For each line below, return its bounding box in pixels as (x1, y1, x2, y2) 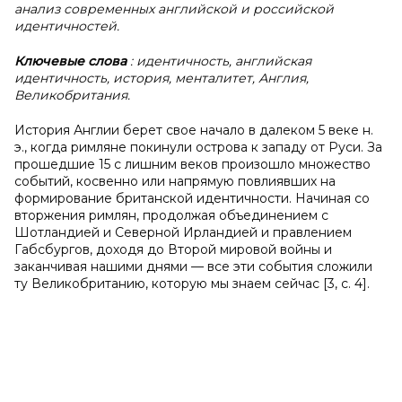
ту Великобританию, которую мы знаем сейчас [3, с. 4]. (14, 275, 370, 292)
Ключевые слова (14, 53, 130, 69)
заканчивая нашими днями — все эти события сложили (14, 258, 372, 275)
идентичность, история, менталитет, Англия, (14, 70, 309, 86)
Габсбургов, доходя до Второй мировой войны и (14, 241, 332, 258)
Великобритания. (14, 87, 130, 103)
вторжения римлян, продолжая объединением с (14, 207, 328, 223)
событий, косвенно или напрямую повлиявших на (14, 173, 336, 189)
